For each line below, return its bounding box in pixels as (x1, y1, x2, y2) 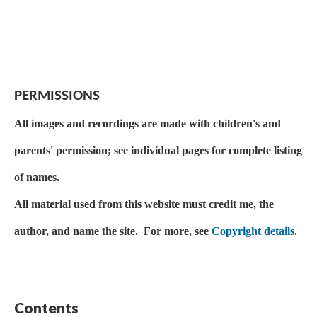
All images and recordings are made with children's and (14, 117, 281, 129)
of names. (14, 171, 59, 183)
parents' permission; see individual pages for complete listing (14, 144, 302, 156)
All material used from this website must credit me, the (14, 197, 274, 210)
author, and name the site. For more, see (14, 224, 212, 237)
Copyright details (212, 224, 294, 237)
